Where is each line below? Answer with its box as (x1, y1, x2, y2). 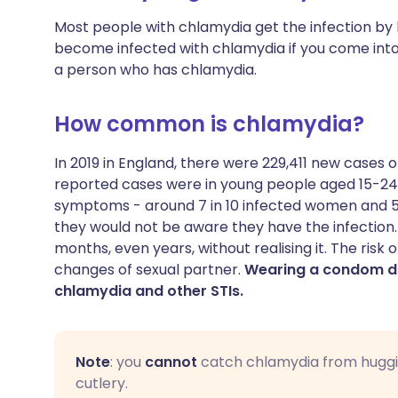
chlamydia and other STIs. (54, 281, 243, 301)
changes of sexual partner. (54, 259, 244, 280)
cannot (145, 352, 197, 372)
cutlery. (76, 373, 128, 394)
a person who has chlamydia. (54, 60, 257, 80)
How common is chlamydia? (54, 109, 364, 139)
